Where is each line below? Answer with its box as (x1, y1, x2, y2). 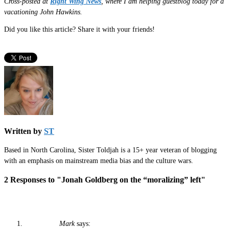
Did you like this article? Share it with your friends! (4, 26, 155, 34)
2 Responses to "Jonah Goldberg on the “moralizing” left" (4, 175, 205, 184)
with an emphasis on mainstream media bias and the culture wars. (4, 157, 193, 165)
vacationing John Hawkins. (4, 8, 82, 16)
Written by (4, 127, 44, 136)
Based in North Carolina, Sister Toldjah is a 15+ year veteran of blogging (4, 146, 217, 154)
